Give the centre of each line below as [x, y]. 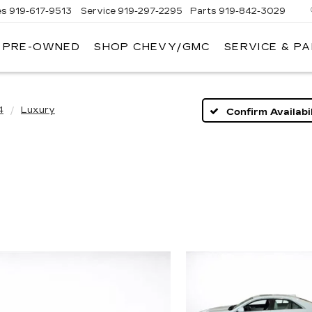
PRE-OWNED [41, 47]
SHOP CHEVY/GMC [152, 47]
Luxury [38, 110]
